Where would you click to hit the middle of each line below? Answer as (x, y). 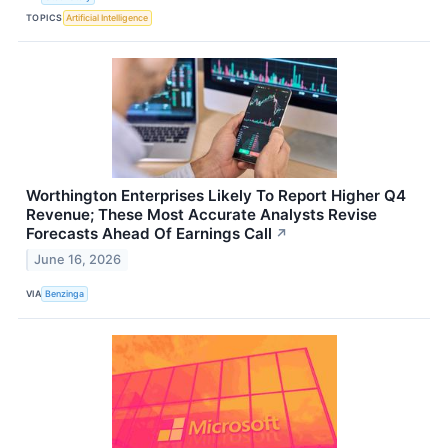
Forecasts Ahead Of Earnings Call (149, 234)
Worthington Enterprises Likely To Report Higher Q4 (216, 196)
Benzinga (65, 294)
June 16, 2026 (78, 259)
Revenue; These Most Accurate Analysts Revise (201, 215)
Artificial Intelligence (107, 17)
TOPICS (44, 17)
